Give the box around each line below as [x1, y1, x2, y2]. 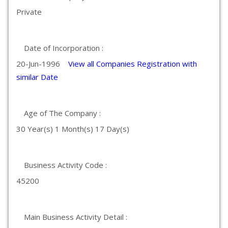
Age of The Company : [24, 108, 101, 118]
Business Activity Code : [24, 160, 107, 170]
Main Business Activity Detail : [24, 212, 127, 222]
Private [16, 7, 42, 17]
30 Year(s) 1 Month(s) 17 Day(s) [16, 124, 129, 134]
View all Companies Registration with [68, 59, 197, 69]
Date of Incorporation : [24, 43, 103, 53]
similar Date [16, 72, 58, 82]
